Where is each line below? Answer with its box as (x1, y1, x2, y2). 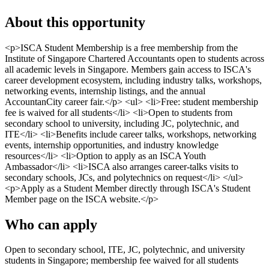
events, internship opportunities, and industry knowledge (5, 139, 219, 150)
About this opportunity (5, 14, 145, 30)
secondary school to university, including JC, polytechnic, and (5, 118, 239, 128)
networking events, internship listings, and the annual (5, 85, 205, 96)
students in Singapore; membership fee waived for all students (5, 255, 238, 266)
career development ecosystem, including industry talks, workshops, (5, 74, 262, 85)
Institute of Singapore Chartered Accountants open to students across (5, 53, 264, 64)
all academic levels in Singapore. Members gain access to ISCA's (5, 64, 251, 74)
